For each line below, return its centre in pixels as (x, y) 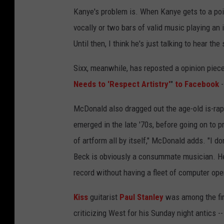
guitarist (103, 197)
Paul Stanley (140, 197)
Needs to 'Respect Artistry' (122, 84)
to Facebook (197, 84)
